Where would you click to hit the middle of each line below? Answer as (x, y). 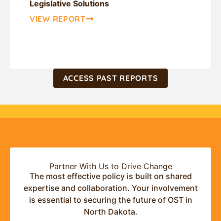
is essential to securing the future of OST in (110, 200)
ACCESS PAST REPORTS (110, 78)
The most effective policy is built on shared (110, 176)
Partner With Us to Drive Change (110, 166)
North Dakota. (110, 212)
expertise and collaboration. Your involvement (110, 188)
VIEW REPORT (58, 18)
